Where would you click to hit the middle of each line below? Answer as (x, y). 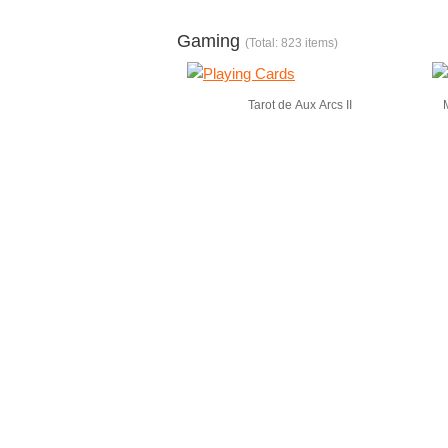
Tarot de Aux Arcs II (299, 105)
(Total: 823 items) (291, 43)
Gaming (211, 41)
